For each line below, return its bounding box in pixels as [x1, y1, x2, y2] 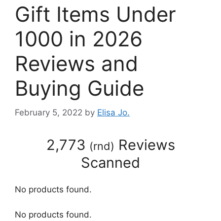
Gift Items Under [15, 1, 176, 27]
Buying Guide [15, 75, 144, 101]
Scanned [81, 153, 140, 171]
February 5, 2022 [15, 107, 82, 117]
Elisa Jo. [97, 107, 130, 117]
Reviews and [15, 51, 138, 76]
